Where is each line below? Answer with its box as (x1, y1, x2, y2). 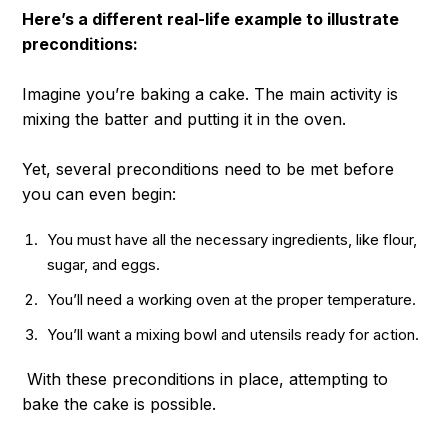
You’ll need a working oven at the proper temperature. (47, 290, 417, 310)
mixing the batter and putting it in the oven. (22, 109, 347, 130)
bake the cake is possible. (22, 394, 217, 415)
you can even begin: (22, 184, 177, 205)
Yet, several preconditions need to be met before (22, 159, 395, 180)
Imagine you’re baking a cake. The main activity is (22, 84, 399, 105)
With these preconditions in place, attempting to (22, 369, 389, 390)
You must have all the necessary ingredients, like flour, (47, 230, 418, 250)
